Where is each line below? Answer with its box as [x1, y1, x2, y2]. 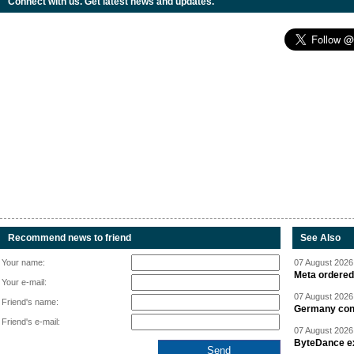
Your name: [2, 258, 45, 267]
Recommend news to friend [8, 232, 131, 243]
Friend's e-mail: [2, 317, 60, 326]
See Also [300, 232, 341, 243]
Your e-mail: [2, 277, 47, 287]
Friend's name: [2, 297, 58, 307]
